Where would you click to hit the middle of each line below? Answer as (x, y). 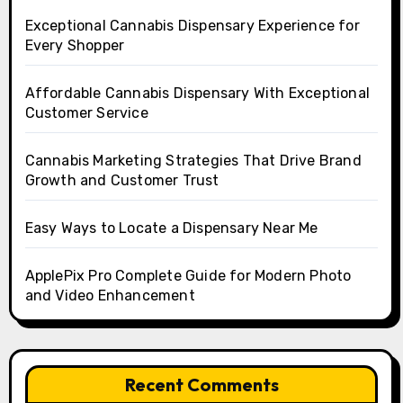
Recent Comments (201, 384)
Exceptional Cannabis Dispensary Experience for (192, 25)
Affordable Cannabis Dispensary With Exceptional (197, 93)
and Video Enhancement (110, 295)
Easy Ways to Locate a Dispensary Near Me (171, 228)
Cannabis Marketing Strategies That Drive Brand (193, 160)
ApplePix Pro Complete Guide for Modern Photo (188, 275)
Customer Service (86, 112)
